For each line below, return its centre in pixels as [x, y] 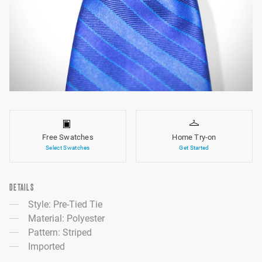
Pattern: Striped [60, 232]
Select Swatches [68, 148]
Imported [46, 247]
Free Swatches [68, 137]
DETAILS [22, 187]
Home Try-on [194, 137]
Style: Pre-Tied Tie [65, 204]
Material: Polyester [66, 218]
